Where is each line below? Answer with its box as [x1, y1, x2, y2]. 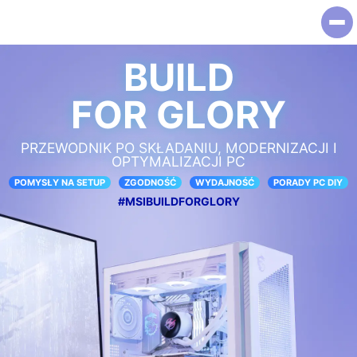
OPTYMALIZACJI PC [112, 152, 245, 170]
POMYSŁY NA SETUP [14, 176, 105, 188]
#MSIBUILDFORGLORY [117, 194, 240, 208]
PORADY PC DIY [273, 176, 343, 188]
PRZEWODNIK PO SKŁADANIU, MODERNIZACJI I [20, 139, 337, 156]
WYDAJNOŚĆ [195, 176, 254, 188]
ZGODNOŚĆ [124, 176, 176, 188]
